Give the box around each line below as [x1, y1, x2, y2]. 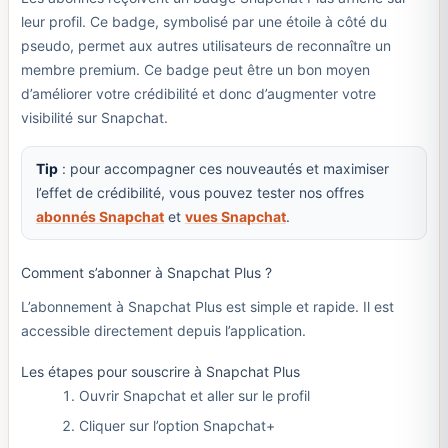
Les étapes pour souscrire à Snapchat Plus [20, 362, 300, 380]
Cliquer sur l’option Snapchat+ [79, 416, 275, 434]
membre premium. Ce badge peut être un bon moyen [20, 60, 370, 78]
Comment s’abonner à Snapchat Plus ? [20, 264, 272, 282]
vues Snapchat [184, 208, 286, 226]
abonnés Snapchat [35, 208, 164, 226]
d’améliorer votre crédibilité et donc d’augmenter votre [20, 84, 376, 102]
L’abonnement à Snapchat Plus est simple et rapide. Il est [20, 298, 394, 316]
